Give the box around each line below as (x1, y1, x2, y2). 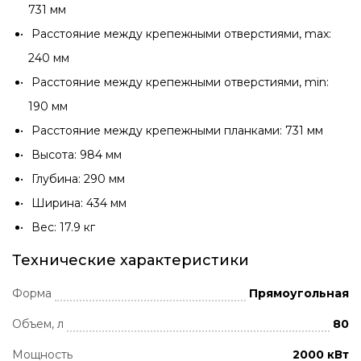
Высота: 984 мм (31, 147, 122, 162)
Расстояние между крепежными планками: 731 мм (31, 123, 326, 138)
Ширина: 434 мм (31, 196, 127, 210)
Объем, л (12, 317, 64, 331)
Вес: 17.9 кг (31, 220, 95, 234)
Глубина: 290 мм (31, 172, 125, 186)
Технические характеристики (12, 251, 249, 269)
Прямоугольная (249, 286, 349, 301)
